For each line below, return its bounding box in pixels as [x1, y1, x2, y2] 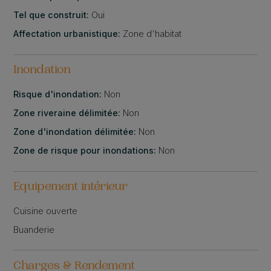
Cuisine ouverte [13, 205, 78, 216]
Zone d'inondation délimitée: [13, 126, 139, 137]
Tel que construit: [13, 10, 92, 21]
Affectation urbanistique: [13, 28, 123, 39]
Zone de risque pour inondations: [13, 145, 159, 156]
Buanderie [13, 224, 55, 235]
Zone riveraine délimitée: [13, 108, 123, 119]
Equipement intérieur [13, 181, 128, 194]
